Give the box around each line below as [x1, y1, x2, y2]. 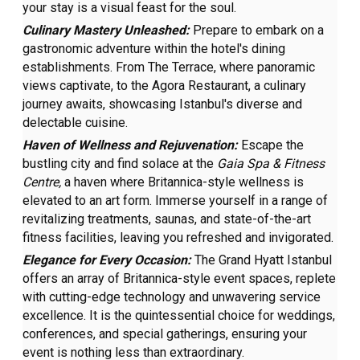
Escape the [241, 137, 305, 153]
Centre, [22, 174, 62, 190]
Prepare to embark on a [193, 22, 325, 39]
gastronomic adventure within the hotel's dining [22, 41, 286, 57]
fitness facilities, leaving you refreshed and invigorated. [22, 230, 334, 246]
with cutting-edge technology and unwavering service [22, 289, 321, 305]
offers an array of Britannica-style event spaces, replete [22, 271, 337, 287]
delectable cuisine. [22, 115, 129, 131]
